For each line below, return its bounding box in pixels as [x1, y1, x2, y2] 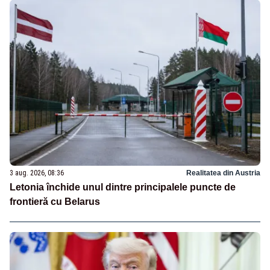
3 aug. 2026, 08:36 [10, 169, 64, 178]
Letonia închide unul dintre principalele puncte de [10, 182, 236, 193]
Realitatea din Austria [186, 169, 260, 178]
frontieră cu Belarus [10, 196, 100, 207]
